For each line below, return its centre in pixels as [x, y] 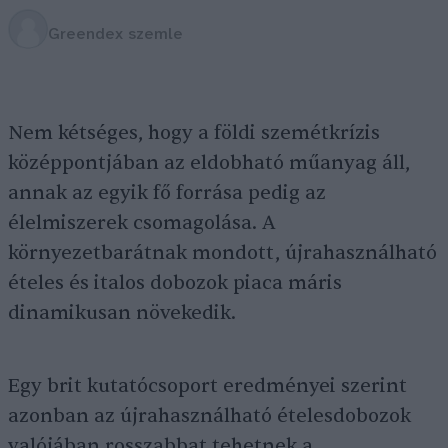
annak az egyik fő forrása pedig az [167, 193]
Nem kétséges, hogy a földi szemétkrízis [194, 133]
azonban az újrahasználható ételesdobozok [209, 416]
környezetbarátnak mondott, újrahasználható [222, 253]
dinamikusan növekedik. [122, 313]
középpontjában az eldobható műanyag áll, [209, 163]
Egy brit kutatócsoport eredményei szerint [207, 386]
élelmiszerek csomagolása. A [142, 223]
